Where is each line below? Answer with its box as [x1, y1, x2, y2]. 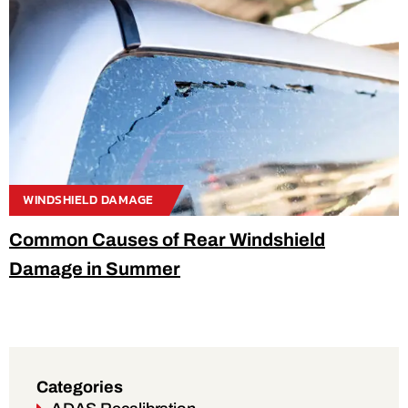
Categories [36, 377, 123, 396]
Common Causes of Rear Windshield [9, 229, 325, 250]
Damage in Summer [9, 258, 180, 279]
